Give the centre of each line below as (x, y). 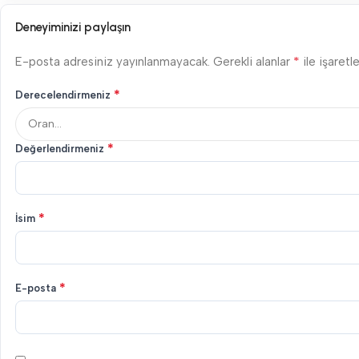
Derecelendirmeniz (65, 95)
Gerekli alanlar (253, 61)
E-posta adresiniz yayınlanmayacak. (113, 61)
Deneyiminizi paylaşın (73, 27)
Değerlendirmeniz (61, 148)
